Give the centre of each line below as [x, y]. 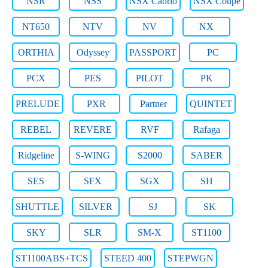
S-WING [93, 155]
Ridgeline [36, 155]
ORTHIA [36, 52]
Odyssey [93, 52]
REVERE [93, 130]
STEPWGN [191, 258]
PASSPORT [153, 52]
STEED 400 [128, 258]
